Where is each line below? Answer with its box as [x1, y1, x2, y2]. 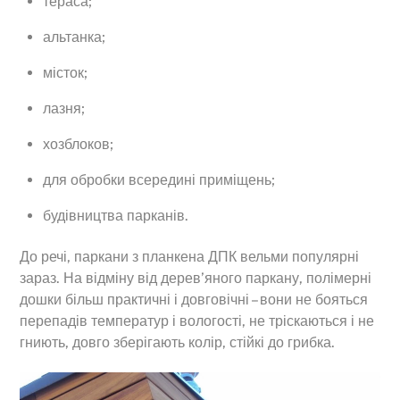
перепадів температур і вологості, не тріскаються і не [20, 312, 375, 329]
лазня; [43, 99, 85, 117]
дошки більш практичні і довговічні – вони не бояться [20, 290, 369, 308]
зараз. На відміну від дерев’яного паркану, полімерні [20, 269, 372, 287]
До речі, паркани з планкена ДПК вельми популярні [20, 247, 360, 265]
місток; [43, 63, 87, 81]
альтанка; [43, 28, 105, 46]
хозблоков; [43, 135, 113, 153]
